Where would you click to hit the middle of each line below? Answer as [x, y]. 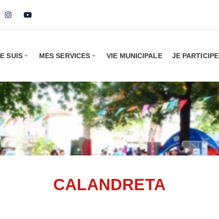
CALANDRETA [109, 185]
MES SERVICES [65, 56]
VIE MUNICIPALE [134, 56]
